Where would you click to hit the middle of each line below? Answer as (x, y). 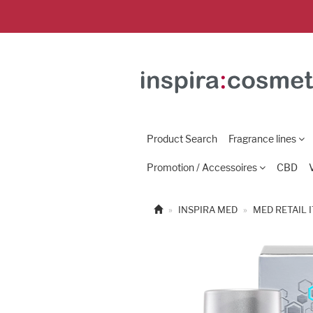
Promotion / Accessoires (202, 167)
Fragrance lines (262, 139)
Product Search (182, 139)
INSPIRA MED (208, 210)
